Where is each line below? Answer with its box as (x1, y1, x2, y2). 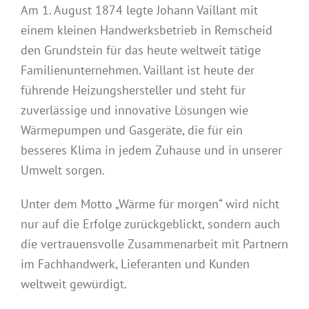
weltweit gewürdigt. (21, 276, 127, 292)
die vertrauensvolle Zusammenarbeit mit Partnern (21, 236, 288, 252)
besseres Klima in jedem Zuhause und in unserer (21, 142, 282, 159)
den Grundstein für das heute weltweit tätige (21, 42, 261, 59)
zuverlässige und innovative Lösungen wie (21, 102, 248, 119)
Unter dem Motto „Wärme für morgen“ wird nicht (21, 196, 279, 212)
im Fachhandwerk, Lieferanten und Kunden (21, 256, 250, 272)
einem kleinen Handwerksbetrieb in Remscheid (21, 22, 272, 39)
